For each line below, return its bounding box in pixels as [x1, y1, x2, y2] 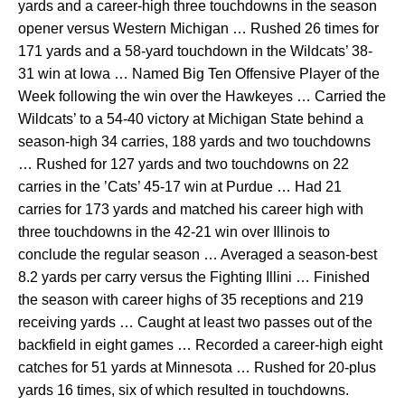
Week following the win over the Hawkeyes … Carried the [18, 89, 386, 104]
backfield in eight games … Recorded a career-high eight [18, 337, 382, 353]
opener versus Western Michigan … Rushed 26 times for [18, 21, 379, 36]
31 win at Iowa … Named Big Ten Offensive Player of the [18, 66, 380, 81]
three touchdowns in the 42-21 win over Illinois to [18, 224, 330, 240]
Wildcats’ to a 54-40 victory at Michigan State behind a [18, 111, 363, 127]
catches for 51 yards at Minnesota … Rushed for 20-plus [18, 360, 376, 375]
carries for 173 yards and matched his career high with [18, 202, 363, 217]
